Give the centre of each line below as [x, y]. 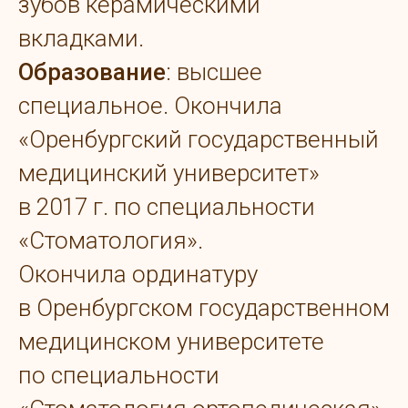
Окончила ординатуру [138, 275]
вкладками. [81, 39]
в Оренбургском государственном [204, 308]
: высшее [214, 72]
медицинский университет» [169, 173]
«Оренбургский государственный [199, 140]
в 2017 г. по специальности [167, 207]
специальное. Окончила [150, 106]
